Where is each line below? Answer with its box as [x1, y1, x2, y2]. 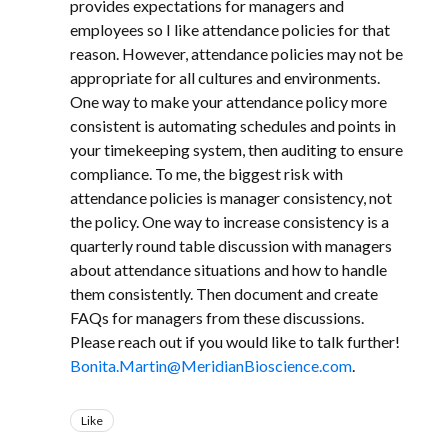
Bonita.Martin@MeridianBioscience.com [70, 356, 352, 375]
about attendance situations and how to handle [70, 260, 387, 279]
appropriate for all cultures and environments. [70, 68, 380, 87]
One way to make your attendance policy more [70, 92, 387, 111]
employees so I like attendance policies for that [70, 20, 390, 39]
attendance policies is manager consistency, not [70, 188, 392, 207]
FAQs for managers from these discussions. [70, 308, 364, 327]
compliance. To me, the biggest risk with [70, 164, 343, 183]
